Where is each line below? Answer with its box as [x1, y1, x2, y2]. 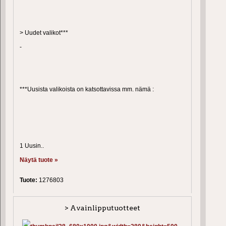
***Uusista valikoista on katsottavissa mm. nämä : [20, 86, 154, 93]
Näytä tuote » [20, 156, 58, 164]
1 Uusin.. [20, 142, 44, 150]
